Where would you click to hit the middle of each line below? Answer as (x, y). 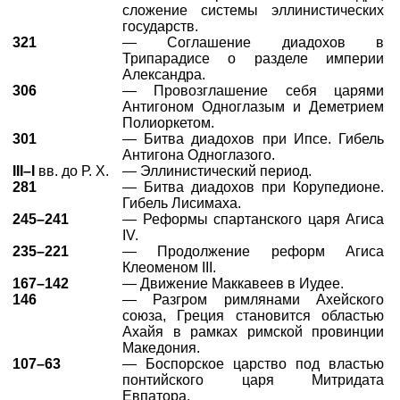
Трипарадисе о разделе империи (253, 58)
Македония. (161, 348)
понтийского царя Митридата (253, 380)
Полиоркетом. (168, 123)
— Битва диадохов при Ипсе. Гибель (253, 139)
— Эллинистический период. (217, 171)
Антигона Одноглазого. (199, 155)
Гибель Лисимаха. (182, 203)
